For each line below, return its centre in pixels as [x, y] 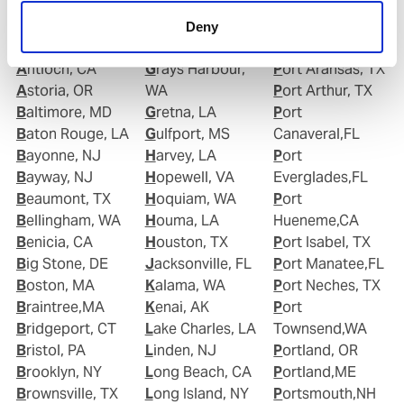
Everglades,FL [321, 177]
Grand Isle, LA [197, 47]
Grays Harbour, [150, 69]
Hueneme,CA [317, 220]
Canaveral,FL [317, 133]
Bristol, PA [55, 350]
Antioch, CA [61, 69]
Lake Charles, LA [204, 328]
